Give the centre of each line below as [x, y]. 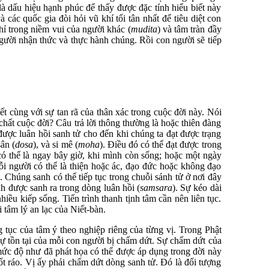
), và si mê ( [56, 144]
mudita [144, 29]
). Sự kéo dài [197, 188]
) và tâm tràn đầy [189, 29]
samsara [156, 188]
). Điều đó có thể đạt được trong [160, 144]
